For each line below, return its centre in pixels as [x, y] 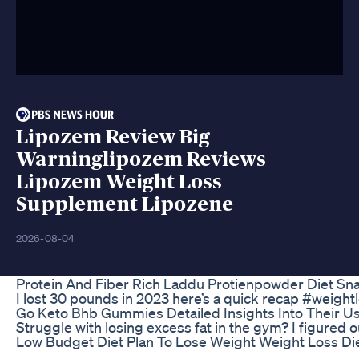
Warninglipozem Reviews [141, 159]
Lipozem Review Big [113, 137]
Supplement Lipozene [125, 204]
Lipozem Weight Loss [119, 182]
